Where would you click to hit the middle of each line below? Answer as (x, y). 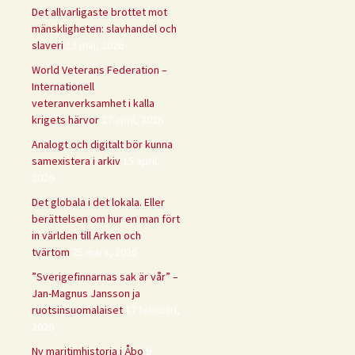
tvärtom (51, 252)
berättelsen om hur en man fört (106, 218)
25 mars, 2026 (105, 252)
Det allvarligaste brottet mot (99, 11)
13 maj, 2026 (95, 45)
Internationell (63, 86)
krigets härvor (65, 119)
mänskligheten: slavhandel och (104, 28)
